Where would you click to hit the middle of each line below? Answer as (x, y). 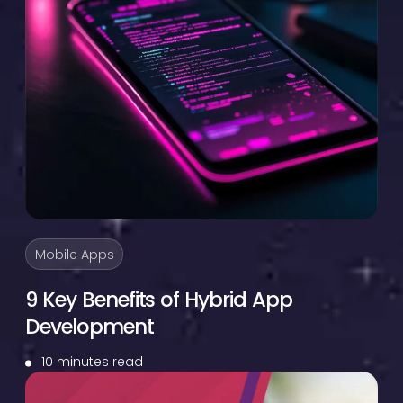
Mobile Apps (74, 254)
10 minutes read (92, 362)
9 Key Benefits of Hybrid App (159, 299)
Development (90, 326)
